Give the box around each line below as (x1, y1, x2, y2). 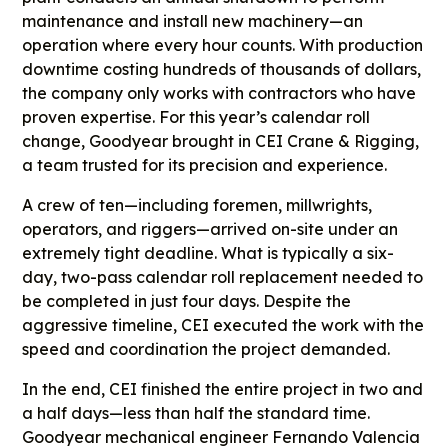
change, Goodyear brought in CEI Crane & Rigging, (22, 130, 420, 151)
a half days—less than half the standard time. (22, 402, 371, 423)
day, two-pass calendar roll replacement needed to (22, 266, 424, 287)
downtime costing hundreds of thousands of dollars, (22, 58, 422, 79)
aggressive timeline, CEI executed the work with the (22, 314, 425, 335)
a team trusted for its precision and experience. (22, 154, 388, 175)
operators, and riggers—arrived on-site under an (22, 218, 399, 239)
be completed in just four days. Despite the (22, 290, 352, 311)
